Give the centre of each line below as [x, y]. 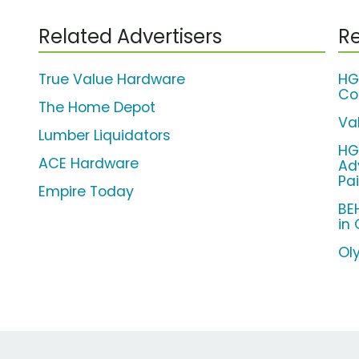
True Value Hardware [112, 80]
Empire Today [86, 192]
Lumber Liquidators [105, 136]
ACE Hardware [89, 164]
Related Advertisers [130, 37]
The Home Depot [97, 108]
